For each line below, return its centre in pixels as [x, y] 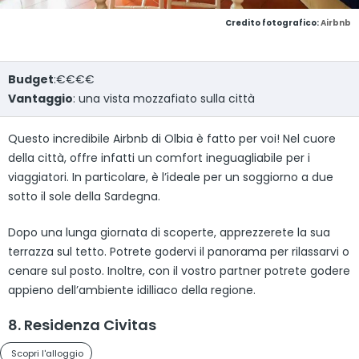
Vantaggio [40, 98]
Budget [31, 79]
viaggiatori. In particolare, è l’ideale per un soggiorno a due [171, 177]
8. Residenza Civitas [82, 325]
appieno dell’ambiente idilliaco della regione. [132, 290]
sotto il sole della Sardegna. [84, 196]
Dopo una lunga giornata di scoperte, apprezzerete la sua [169, 232]
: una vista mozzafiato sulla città [164, 98]
